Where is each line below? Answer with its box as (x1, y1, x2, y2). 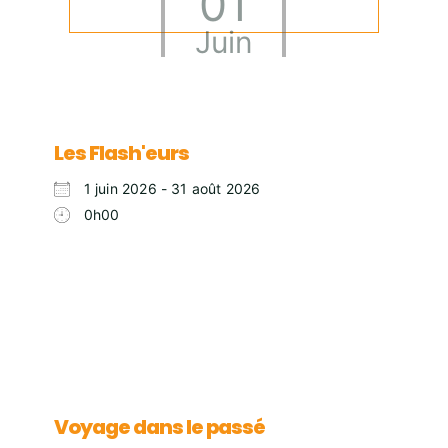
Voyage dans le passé (53, 412, 265, 441)
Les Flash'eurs (53, 139, 189, 168)
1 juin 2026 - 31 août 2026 (83, 180, 261, 198)
